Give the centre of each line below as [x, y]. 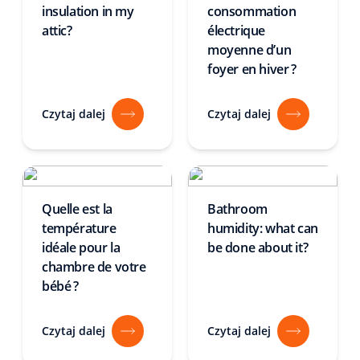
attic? [57, 31]
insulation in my [88, 11]
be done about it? [258, 247]
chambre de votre [94, 267]
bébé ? [60, 286]
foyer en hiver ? [252, 69]
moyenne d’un [250, 50]
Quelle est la [77, 209]
